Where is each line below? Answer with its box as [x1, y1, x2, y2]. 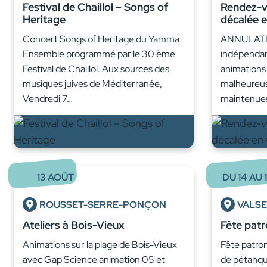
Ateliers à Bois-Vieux [23, 218, 125, 232]
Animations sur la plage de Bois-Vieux [23, 238, 177, 252]
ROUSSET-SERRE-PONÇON [39, 198, 166, 212]
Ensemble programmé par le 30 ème [23, 48, 175, 61]
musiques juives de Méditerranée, [23, 77, 162, 91]
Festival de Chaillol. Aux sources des [23, 63, 169, 76]
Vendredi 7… [23, 92, 73, 105]
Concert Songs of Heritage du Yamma [23, 33, 179, 46]
